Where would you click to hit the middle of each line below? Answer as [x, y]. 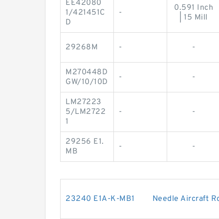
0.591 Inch [194, 8]
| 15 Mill [194, 17]
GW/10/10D [87, 82]
